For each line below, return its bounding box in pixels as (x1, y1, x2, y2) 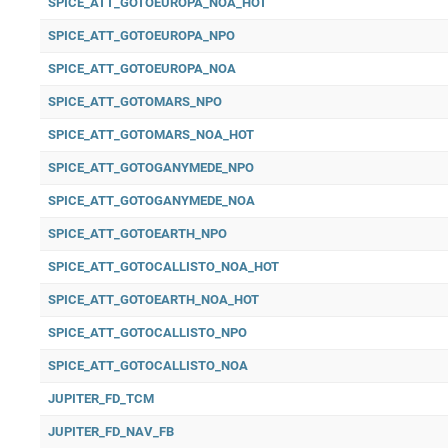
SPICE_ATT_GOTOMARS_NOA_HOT (48, 127, 254, 142)
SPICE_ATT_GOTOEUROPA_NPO (48, 28, 235, 43)
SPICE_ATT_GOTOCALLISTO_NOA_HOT (48, 259, 279, 274)
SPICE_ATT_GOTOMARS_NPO (48, 94, 222, 109)
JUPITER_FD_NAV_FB (48, 424, 174, 439)
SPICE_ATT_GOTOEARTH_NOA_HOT (48, 292, 259, 307)
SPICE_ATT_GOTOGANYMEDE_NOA (48, 193, 255, 208)
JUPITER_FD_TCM (48, 391, 154, 406)
